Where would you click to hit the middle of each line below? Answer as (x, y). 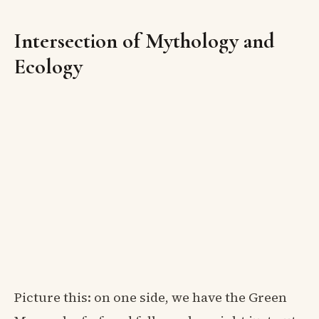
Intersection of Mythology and (145, 41)
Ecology (48, 66)
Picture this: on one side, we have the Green (151, 297)
